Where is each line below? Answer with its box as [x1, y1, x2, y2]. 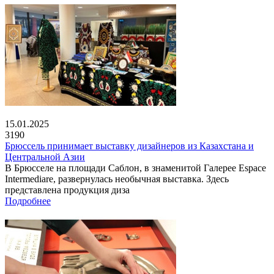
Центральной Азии [5, 151, 85, 162]
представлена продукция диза [5, 184, 130, 195]
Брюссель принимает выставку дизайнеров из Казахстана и [5, 140, 254, 151]
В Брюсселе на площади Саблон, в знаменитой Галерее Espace [5, 162, 266, 173]
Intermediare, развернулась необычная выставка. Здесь [5, 173, 229, 184]
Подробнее [5, 195, 51, 206]
